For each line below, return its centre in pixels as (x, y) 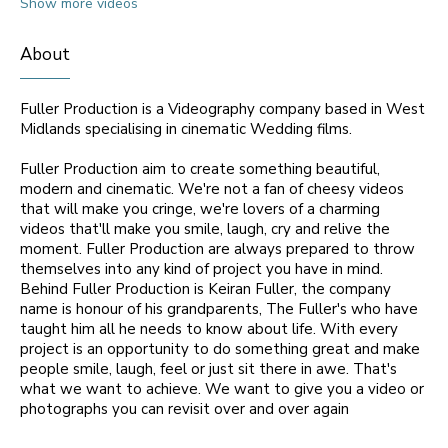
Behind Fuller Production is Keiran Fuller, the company (205, 289)
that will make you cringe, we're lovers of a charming (200, 209)
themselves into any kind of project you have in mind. (201, 269)
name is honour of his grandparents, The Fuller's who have (219, 309)
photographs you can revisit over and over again (184, 409)
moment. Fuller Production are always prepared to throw (217, 249)
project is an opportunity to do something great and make (220, 349)
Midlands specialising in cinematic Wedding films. (186, 129)
